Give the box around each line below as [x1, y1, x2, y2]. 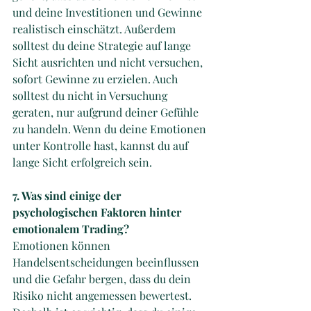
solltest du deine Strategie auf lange [12, 37, 194, 53]
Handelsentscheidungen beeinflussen [12, 254, 202, 269]
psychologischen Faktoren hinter [12, 204, 184, 219]
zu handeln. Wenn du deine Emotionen [12, 121, 209, 136]
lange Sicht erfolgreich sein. [12, 154, 152, 169]
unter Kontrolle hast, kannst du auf [12, 137, 191, 153]
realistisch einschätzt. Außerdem [12, 21, 178, 36]
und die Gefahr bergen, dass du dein [12, 271, 194, 286]
